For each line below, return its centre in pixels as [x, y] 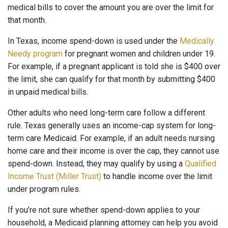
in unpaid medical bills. [48, 92]
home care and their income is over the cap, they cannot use [113, 151]
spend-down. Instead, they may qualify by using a [96, 164]
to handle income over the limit [158, 176]
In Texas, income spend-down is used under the [94, 41]
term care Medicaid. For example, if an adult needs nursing [111, 138]
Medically [197, 41]
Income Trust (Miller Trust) [55, 176]
